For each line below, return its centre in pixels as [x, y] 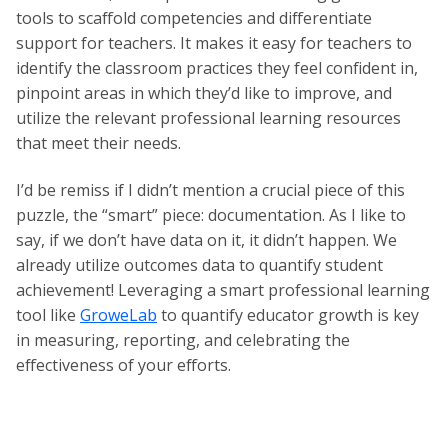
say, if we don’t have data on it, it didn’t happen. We [206, 240]
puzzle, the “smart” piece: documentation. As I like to [211, 215]
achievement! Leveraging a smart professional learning [223, 290]
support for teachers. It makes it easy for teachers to [214, 43]
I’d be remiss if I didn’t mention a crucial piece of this [210, 190]
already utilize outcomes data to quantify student [199, 265]
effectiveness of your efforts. [123, 365]
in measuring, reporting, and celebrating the [183, 340]
